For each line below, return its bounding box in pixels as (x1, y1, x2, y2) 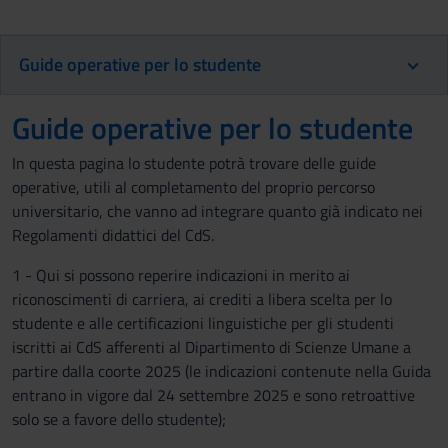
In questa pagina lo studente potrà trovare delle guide (12, 151, 376, 175)
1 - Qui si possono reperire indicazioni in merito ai (12, 263, 350, 287)
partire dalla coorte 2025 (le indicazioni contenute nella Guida (12, 359, 431, 383)
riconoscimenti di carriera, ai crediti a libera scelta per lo (12, 287, 392, 311)
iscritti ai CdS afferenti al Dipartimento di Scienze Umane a (12, 335, 411, 359)
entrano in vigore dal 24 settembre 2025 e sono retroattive (12, 383, 415, 407)
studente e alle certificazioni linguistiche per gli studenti (12, 311, 394, 335)
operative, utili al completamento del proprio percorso (12, 175, 375, 199)
